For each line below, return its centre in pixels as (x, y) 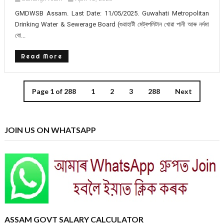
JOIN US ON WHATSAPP (50, 129)
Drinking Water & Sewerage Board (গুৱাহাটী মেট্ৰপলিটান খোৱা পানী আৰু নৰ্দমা (112, 24)
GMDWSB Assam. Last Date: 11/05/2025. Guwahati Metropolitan (112, 13)
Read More (41, 56)
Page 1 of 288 (54, 91)
